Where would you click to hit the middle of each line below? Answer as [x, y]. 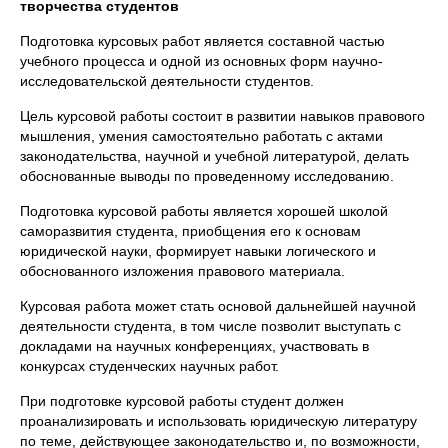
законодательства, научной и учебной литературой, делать [214, 156]
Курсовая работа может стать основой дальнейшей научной [218, 306]
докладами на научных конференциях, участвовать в [194, 346]
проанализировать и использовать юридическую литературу [218, 421]
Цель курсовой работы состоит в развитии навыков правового [222, 116]
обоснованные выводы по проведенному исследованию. [207, 176]
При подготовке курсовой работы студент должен [182, 401]
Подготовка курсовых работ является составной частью [202, 41]
